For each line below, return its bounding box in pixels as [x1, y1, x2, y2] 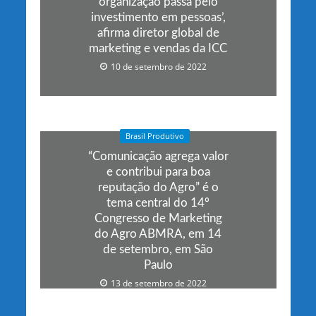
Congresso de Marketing [94, 212, 222, 224]
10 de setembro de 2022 [110, 61, 207, 73]
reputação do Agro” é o [97, 181, 219, 193]
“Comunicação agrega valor [87, 150, 229, 162]
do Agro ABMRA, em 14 [95, 227, 221, 240]
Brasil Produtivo [125, 130, 184, 141]
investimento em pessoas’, [90, 11, 226, 24]
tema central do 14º [107, 196, 209, 209]
